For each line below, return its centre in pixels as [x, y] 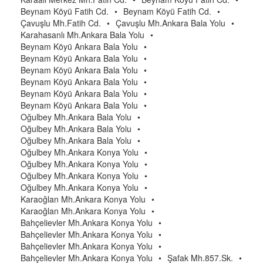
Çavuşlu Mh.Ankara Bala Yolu [171, 23]
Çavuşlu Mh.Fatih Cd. [61, 23]
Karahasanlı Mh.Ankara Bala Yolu [82, 35]
